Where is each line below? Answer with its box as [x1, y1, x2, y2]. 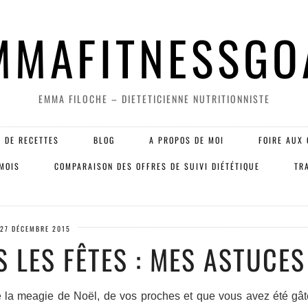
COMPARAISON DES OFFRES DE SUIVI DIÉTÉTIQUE [54, 160, 260, 172]
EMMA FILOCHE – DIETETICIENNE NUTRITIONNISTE [38, 91, 270, 106]
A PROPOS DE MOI [148, 134, 224, 146]
